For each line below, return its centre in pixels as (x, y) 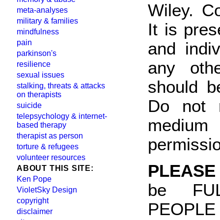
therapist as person (50, 136)
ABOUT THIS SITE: (55, 168)
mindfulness (38, 32)
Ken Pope (34, 179)
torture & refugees (48, 147)
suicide (29, 105)
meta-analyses (42, 10)
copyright (33, 201)
